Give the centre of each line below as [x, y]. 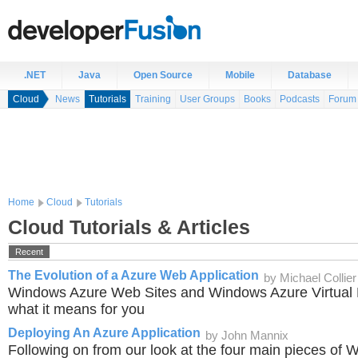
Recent [29, 252]
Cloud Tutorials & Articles [129, 227]
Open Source [163, 75]
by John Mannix [247, 336]
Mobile [240, 75]
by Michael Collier [310, 278]
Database [310, 75]
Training [153, 99]
